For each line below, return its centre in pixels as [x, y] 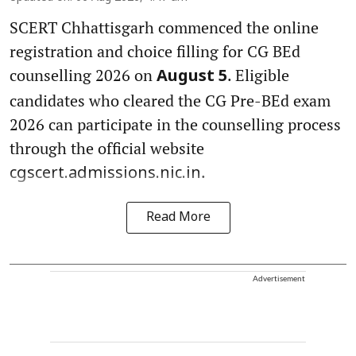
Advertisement [279, 279]
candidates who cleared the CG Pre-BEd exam [170, 101]
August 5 [192, 77]
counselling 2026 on [83, 75]
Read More [178, 218]
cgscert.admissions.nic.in [105, 174]
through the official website [107, 149]
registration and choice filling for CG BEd [155, 52]
